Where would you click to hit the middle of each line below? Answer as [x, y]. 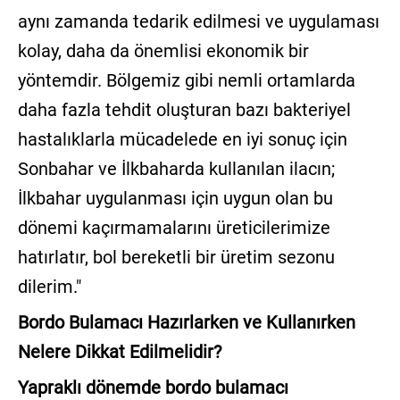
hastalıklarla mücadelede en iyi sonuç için [182, 140]
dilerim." [51, 287]
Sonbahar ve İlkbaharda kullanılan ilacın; [176, 169]
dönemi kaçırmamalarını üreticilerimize [174, 228]
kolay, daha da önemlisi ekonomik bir [163, 51]
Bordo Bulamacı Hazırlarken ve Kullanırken [186, 323]
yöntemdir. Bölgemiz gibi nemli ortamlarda [186, 81]
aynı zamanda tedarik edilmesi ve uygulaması [198, 22]
